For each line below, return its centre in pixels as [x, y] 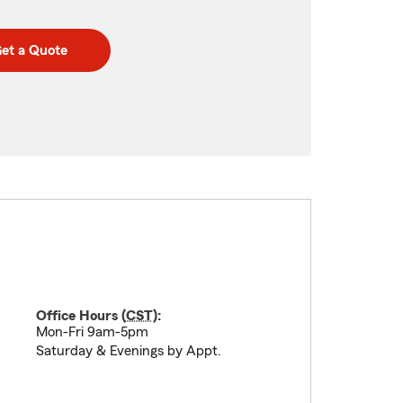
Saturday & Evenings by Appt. [128, 351]
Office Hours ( [81, 316]
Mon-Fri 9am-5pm [92, 332]
